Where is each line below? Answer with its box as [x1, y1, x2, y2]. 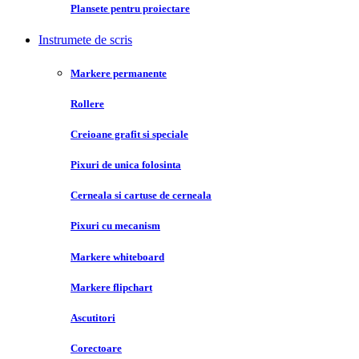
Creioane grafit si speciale [71, 127, 188, 140]
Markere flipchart [71, 280, 152, 293]
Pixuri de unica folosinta [71, 159, 181, 171]
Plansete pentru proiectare [71, 2, 190, 15]
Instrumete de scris [38, 33, 132, 47]
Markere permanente [71, 67, 167, 79]
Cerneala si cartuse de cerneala [71, 189, 212, 202]
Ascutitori [71, 311, 115, 324]
